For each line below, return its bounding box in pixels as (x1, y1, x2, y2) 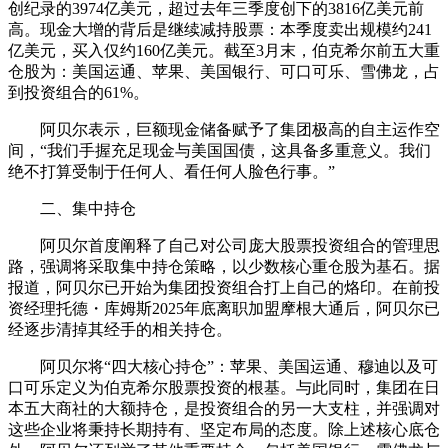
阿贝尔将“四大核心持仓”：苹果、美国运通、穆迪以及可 (8, 357, 438, 375)
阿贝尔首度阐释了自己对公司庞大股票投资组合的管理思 (8, 236, 440, 254)
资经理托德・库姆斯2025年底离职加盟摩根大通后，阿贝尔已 (8, 299, 440, 317)
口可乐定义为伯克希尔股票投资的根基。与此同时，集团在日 (8, 378, 440, 396)
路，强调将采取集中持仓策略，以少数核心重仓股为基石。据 (8, 257, 440, 275)
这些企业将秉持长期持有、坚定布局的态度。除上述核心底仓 (8, 420, 440, 438)
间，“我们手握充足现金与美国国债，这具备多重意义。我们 (8, 141, 431, 159)
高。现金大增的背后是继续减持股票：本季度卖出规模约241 (8, 20, 432, 38)
